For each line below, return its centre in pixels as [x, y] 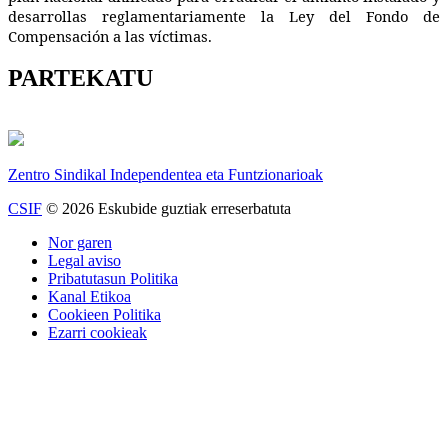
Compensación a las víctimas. [110, 35]
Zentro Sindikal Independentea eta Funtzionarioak [165, 175]
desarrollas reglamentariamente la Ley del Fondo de [224, 15]
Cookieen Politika [104, 315]
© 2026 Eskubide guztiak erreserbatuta [166, 209]
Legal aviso [84, 261]
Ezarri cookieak [97, 333]
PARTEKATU [80, 78]
